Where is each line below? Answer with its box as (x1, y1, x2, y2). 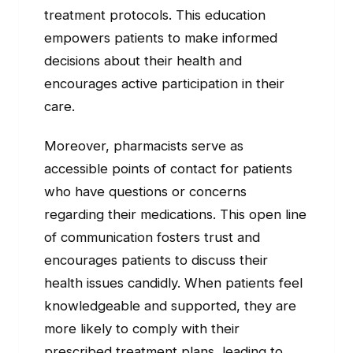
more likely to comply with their (44, 321, 240, 337)
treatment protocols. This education (44, 7, 266, 24)
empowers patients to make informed (44, 30, 277, 46)
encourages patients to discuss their (44, 252, 268, 269)
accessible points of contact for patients (44, 161, 292, 177)
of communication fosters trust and (44, 229, 260, 246)
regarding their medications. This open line (44, 206, 307, 223)
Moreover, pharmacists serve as (44, 138, 243, 154)
